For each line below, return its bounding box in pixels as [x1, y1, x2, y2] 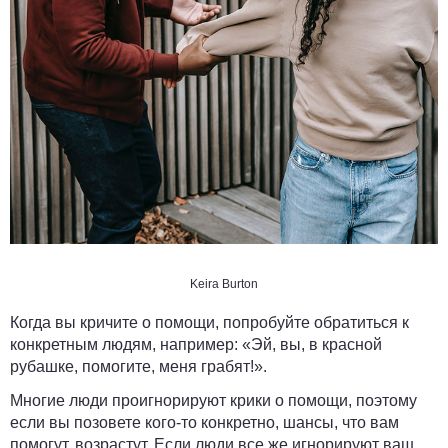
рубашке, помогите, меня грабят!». [10, 358, 267, 376]
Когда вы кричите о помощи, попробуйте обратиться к [10, 314, 409, 332]
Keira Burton [190, 277, 258, 292]
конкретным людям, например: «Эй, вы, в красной [10, 336, 382, 354]
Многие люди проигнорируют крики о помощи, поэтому [10, 392, 417, 410]
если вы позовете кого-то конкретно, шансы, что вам [10, 414, 399, 432]
